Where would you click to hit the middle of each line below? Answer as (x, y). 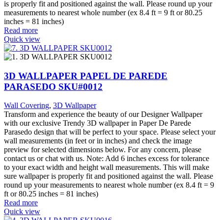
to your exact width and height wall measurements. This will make (107, 167)
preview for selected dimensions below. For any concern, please (103, 150)
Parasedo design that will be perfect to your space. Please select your (110, 132)
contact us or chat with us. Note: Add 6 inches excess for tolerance (107, 159)
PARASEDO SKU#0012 (53, 86)
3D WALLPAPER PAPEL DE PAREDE (86, 76)
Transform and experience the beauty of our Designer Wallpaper (103, 114)
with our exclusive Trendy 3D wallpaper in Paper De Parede (97, 123)
